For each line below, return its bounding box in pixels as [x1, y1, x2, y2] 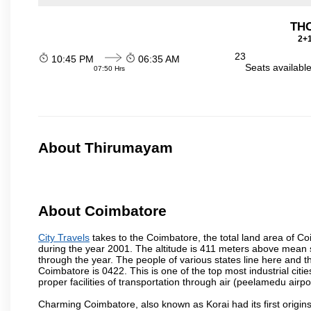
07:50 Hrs [94, 64, 125, 72]
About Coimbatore [38, 203, 167, 219]
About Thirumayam [38, 140, 173, 156]
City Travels [38, 231, 90, 243]
